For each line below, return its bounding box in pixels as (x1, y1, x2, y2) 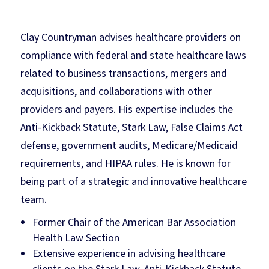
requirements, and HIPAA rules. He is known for (20, 156, 231, 171)
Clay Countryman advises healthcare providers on (20, 29, 241, 45)
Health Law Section (32, 230, 120, 246)
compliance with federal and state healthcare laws (20, 47, 247, 63)
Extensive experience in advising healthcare (32, 246, 226, 261)
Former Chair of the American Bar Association (32, 214, 237, 230)
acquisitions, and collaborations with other (20, 83, 213, 99)
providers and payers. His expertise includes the (20, 101, 234, 117)
